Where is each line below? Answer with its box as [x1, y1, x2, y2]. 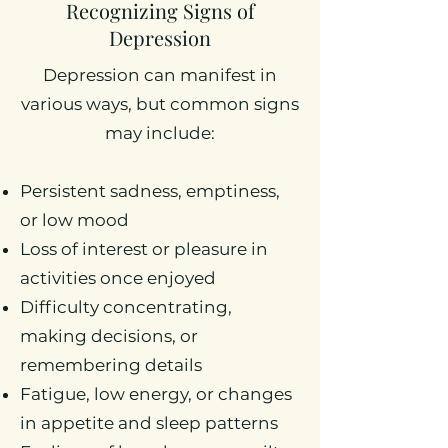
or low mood [20, 210, 129, 230]
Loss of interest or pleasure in [20, 239, 268, 259]
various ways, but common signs [21, 94, 299, 114]
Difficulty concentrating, [20, 297, 232, 317]
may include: [105, 123, 215, 143]
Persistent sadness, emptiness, [20, 181, 280, 201]
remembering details [20, 355, 202, 375]
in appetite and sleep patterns [20, 413, 278, 433]
